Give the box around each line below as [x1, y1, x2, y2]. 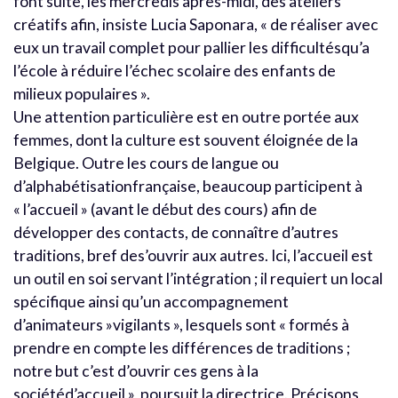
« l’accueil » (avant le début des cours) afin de [13, 199, 317, 219]
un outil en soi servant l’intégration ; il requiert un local [13, 268, 383, 288]
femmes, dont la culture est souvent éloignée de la [13, 130, 358, 149]
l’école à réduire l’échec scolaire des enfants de [13, 60, 336, 80]
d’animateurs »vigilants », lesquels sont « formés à [13, 314, 349, 334]
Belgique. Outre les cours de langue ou [13, 153, 279, 172]
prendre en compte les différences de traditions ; [13, 338, 350, 357]
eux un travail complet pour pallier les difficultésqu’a [13, 37, 370, 57]
